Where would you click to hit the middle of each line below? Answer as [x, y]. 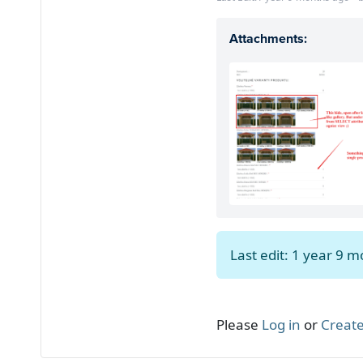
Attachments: [268, 38]
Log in [281, 324]
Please [239, 324]
